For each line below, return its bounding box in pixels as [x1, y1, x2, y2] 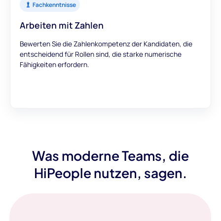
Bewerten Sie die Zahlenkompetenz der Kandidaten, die [20, 39, 193, 49]
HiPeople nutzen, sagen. [34, 164, 187, 182]
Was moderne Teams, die [32, 147, 189, 164]
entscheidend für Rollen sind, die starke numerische [20, 49, 182, 59]
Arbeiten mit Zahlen [20, 19, 104, 31]
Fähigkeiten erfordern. [20, 60, 89, 70]
